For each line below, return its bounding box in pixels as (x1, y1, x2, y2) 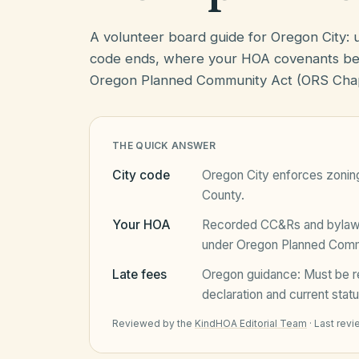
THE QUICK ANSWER (112, 139, 216, 151)
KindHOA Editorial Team (195, 317, 307, 329)
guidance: (244, 267, 304, 282)
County (202, 188, 241, 203)
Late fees (112, 267, 167, 282)
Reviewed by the (112, 317, 192, 329)
